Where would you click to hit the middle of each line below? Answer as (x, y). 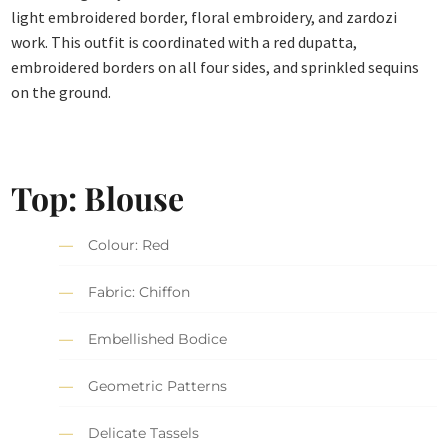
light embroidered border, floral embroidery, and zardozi (204, 17)
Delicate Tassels (144, 433)
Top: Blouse (98, 197)
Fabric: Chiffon (139, 292)
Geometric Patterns (158, 386)
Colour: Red (129, 245)
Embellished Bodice (158, 339)
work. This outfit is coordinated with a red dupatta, (184, 42)
